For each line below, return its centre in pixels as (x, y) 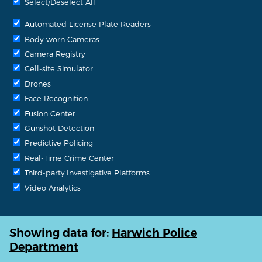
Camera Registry (54, 54)
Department (44, 247)
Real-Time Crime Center (68, 157)
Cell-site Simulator (58, 68)
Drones (37, 83)
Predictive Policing (58, 143)
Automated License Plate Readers (87, 24)
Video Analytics (51, 187)
